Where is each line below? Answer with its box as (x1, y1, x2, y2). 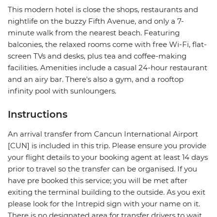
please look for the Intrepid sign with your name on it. (8, 199, 200, 209)
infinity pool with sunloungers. (8, 86, 116, 96)
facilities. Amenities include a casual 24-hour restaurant (8, 63, 207, 73)
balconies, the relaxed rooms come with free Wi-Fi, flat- (8, 40, 207, 49)
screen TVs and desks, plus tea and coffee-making (8, 51, 186, 61)
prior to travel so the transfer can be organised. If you (8, 164, 197, 174)
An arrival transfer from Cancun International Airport (8, 129, 198, 139)
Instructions (8, 108, 67, 121)
